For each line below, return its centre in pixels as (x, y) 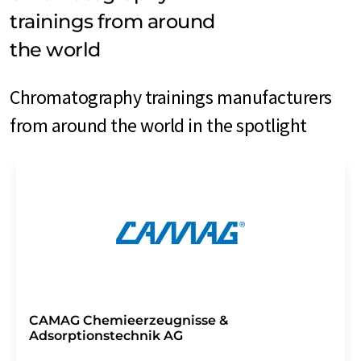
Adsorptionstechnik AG (106, 336)
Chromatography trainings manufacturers (171, 98)
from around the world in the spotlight (158, 126)
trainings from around (112, 22)
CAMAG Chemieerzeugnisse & (129, 321)
